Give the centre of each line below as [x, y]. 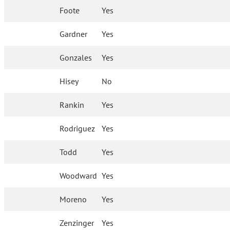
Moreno [73, 199]
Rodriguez [78, 129]
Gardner [74, 34]
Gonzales [76, 58]
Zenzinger [77, 223]
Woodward [79, 176]
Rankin [72, 105]
